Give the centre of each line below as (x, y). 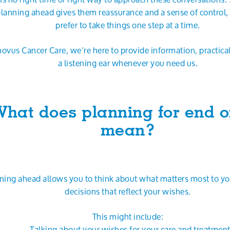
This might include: (128, 216)
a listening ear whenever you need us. (128, 63)
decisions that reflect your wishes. (128, 191)
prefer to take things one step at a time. (128, 25)
